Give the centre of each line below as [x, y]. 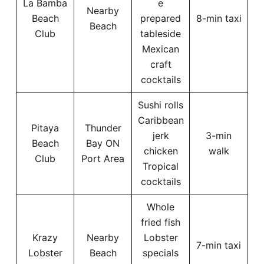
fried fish [161, 222]
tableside [161, 34]
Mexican [161, 49]
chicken [161, 151]
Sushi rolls [161, 105]
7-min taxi [219, 245]
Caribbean [161, 121]
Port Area [103, 159]
